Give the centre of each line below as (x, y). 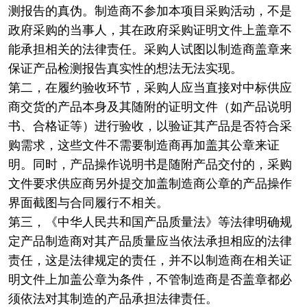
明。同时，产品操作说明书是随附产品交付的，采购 (150, 164)
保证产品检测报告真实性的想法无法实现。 (125, 68)
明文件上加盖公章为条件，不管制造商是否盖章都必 (150, 279)
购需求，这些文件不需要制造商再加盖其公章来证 (144, 145)
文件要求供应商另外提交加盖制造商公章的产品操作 (150, 183)
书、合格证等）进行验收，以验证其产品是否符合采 (150, 126)
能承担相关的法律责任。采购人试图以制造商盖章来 (150, 49)
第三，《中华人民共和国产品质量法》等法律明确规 (150, 222)
